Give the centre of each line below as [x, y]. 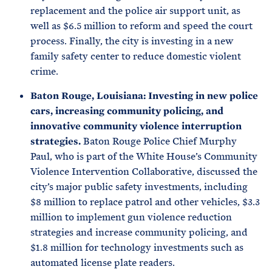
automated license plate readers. [103, 263]
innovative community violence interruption [136, 126]
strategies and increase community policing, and [139, 232]
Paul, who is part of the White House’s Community [144, 156]
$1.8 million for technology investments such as [137, 247]
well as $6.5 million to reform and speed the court [141, 26]
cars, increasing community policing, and [127, 111]
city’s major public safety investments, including [139, 187]
